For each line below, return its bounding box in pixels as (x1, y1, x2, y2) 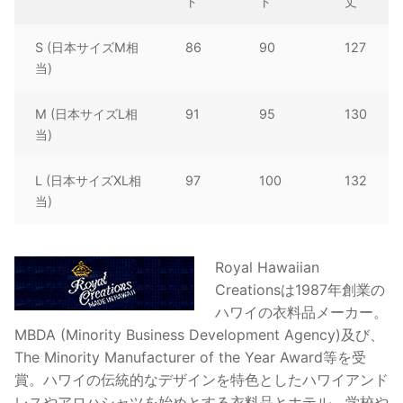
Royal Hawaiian (214, 258, 319, 277)
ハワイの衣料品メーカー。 (214, 303, 388, 322)
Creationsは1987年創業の (214, 281, 385, 300)
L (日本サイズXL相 (35, 172, 142, 188)
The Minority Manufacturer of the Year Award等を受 (14, 348, 366, 367)
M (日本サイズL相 (35, 105, 139, 121)
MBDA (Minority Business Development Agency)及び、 (14, 326, 384, 345)
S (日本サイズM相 (35, 39, 139, 55)
